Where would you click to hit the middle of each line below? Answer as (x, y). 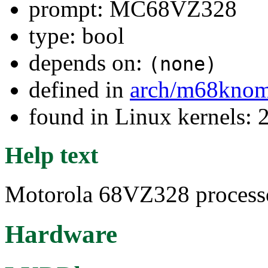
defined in (79, 90)
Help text (51, 155)
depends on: (89, 63)
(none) (182, 64)
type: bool (77, 36)
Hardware (61, 234)
